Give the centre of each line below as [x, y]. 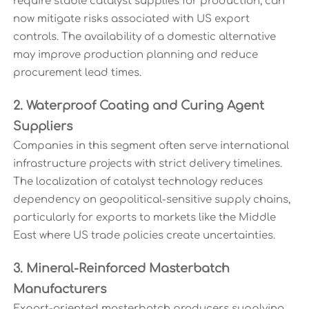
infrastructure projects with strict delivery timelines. [147, 164]
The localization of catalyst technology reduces [138, 182]
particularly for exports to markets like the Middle [144, 218]
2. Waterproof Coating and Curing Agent [138, 106]
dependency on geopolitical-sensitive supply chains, [151, 200]
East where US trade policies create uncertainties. [144, 236]
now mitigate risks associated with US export [131, 19]
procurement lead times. [77, 73]
